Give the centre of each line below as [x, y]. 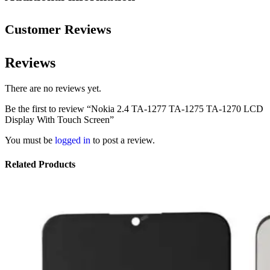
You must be [30, 140]
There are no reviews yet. [53, 89]
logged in [73, 140]
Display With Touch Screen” [59, 120]
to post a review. [123, 140]
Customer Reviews [58, 30]
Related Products [40, 164]
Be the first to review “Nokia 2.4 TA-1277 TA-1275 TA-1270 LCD [134, 109]
